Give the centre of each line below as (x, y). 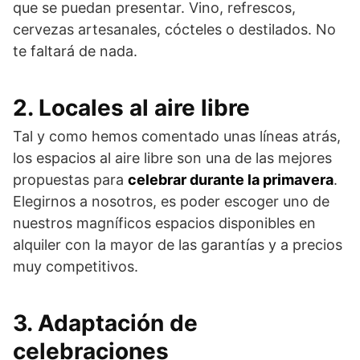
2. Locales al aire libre (131, 107)
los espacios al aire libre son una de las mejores (172, 157)
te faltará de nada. (75, 51)
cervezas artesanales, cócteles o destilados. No (174, 29)
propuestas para (70, 179)
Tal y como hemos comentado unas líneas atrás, (177, 136)
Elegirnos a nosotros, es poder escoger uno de (171, 201)
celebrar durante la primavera (231, 179)
